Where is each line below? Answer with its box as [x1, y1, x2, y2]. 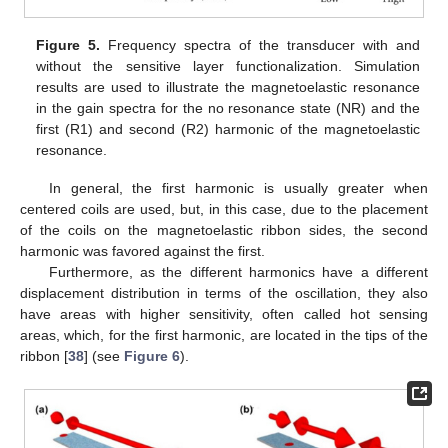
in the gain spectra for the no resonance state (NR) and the [36, 99, 420, 116]
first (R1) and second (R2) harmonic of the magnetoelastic [36, 120, 420, 137]
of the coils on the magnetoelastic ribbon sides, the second [20, 222, 428, 239]
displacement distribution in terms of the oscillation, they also [20, 285, 428, 302]
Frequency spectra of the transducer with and [100, 36, 420, 53]
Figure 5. [36, 36, 101, 53]
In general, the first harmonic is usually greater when [48, 180, 428, 197]
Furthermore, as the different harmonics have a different [48, 264, 428, 281]
